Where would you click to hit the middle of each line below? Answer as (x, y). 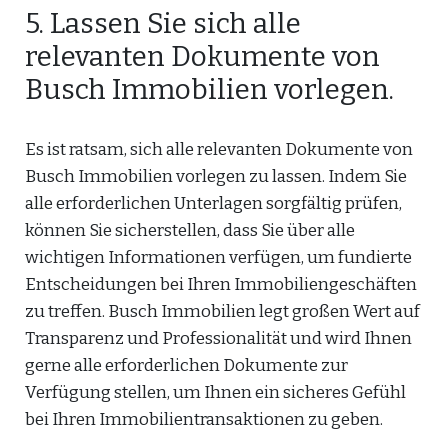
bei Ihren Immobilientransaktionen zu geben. (204, 419)
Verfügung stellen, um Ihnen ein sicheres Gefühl (215, 392)
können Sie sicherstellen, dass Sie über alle (190, 230)
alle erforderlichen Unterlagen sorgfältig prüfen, (213, 203)
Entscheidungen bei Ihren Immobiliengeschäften (221, 284)
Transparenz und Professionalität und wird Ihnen (218, 338)
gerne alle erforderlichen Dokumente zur (186, 365)
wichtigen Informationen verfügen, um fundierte (218, 257)
